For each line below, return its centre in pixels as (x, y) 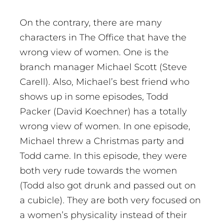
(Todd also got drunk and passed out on (108, 186)
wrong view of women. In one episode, (105, 127)
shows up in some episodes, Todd (94, 97)
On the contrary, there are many (91, 23)
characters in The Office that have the (103, 38)
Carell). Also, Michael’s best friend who (105, 82)
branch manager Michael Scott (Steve (103, 67)
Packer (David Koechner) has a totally (103, 112)
